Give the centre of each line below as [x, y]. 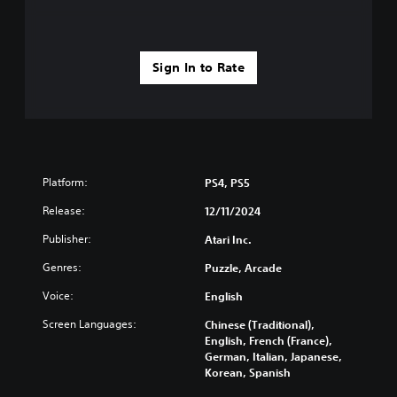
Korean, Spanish [248, 372]
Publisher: [67, 238]
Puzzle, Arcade [243, 267]
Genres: [62, 267]
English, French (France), [269, 340]
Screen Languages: [90, 323]
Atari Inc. [228, 239]
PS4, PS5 [227, 182]
